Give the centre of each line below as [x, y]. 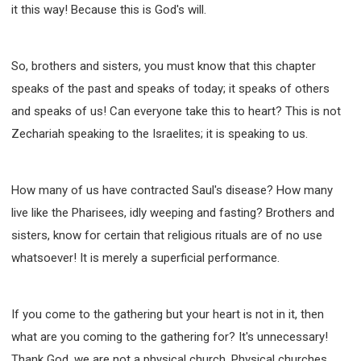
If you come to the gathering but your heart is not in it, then [168, 314]
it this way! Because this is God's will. [109, 9]
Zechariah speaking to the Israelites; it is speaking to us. [160, 133]
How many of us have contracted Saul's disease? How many [172, 190]
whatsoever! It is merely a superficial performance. [145, 257]
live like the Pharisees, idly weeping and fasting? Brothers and [173, 212]
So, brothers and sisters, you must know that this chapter [164, 66]
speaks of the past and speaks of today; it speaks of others [170, 88]
